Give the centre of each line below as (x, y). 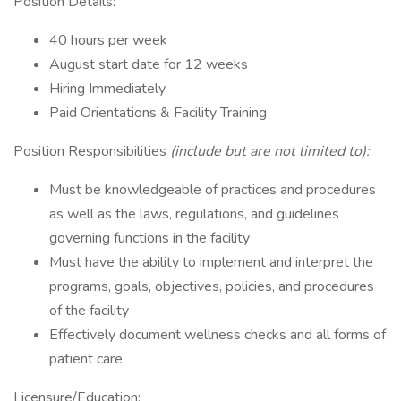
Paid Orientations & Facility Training (160, 113)
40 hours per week (108, 40)
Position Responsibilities (92, 151)
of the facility (89, 311)
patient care (86, 359)
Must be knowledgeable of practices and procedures (213, 190)
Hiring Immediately (107, 89)
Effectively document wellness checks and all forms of (218, 335)
